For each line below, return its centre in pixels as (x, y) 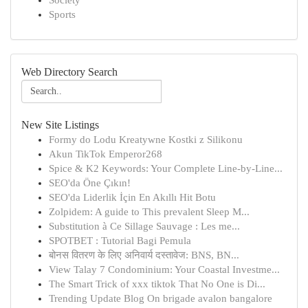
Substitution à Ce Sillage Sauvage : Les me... (144, 226)
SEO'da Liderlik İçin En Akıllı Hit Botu (132, 197)
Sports (62, 14)
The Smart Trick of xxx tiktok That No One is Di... (157, 284)
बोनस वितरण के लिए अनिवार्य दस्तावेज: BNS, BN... (144, 255)
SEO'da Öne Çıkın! (90, 183)
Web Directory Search (69, 72)
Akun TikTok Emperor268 (106, 154)
